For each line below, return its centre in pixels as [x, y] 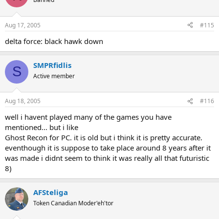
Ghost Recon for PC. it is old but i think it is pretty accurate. [104, 137]
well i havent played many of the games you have [88, 117]
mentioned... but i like [42, 127]
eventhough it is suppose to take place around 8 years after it [108, 148]
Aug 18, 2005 [23, 101]
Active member [54, 76]
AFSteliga [51, 192]
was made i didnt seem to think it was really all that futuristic [107, 158]
